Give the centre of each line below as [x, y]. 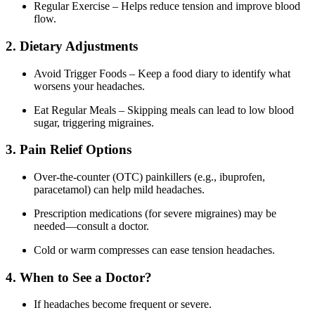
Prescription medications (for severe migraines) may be [155, 213]
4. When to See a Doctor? [79, 277]
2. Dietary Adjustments [72, 46]
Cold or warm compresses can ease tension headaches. [154, 250]
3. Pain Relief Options [69, 150]
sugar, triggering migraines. [94, 122]
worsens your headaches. [89, 86]
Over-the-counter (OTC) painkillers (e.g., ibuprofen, [149, 177]
